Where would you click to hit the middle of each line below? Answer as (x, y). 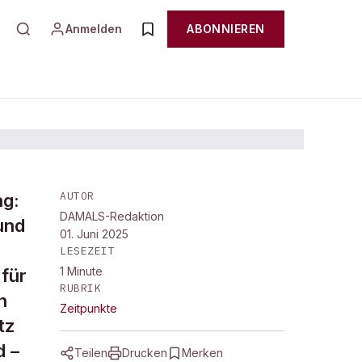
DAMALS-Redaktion (112, 216)
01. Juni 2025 (94, 234)
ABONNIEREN (226, 29)
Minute (85, 271)
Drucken (145, 353)
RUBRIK (81, 288)
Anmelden (94, 29)
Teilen (91, 353)
